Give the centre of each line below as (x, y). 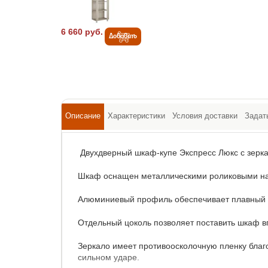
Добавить (123, 36)
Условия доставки (205, 115)
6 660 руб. (82, 31)
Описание (83, 115)
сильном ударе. (109, 257)
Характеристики (136, 115)
